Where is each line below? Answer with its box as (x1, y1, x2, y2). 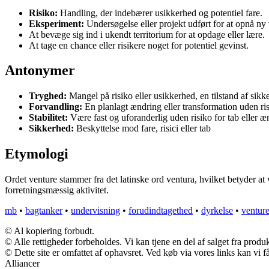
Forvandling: (29, 101, 82, 112)
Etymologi (5, 146, 68, 162)
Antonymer (5, 62, 75, 79)
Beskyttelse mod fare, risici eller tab (74, 123, 211, 134)
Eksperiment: (29, 18, 84, 29)
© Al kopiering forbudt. (5, 226, 94, 237)
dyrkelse (201, 205, 233, 216)
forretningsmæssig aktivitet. (5, 185, 109, 196)
